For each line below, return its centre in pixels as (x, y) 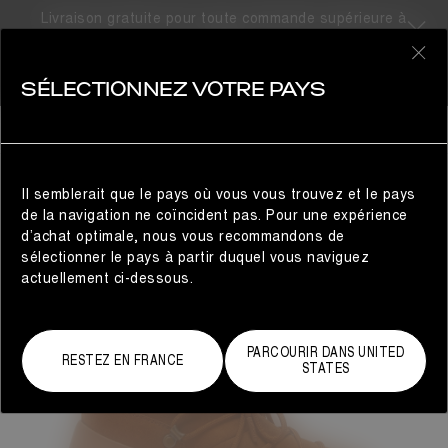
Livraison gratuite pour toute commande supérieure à (224, 18)
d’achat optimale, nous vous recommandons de (183, 236)
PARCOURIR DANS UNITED (325, 352)
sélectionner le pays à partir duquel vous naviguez (195, 257)
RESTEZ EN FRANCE (122, 360)
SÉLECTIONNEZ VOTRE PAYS (173, 91)
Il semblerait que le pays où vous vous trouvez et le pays (218, 194)
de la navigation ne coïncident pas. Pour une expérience (214, 215)
